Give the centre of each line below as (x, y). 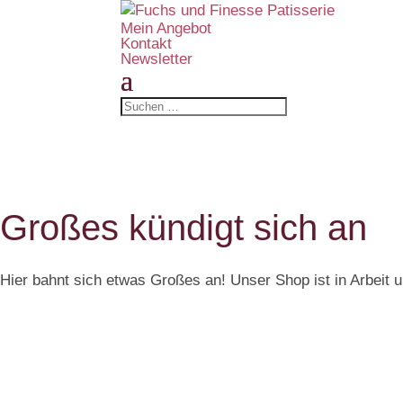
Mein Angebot (166, 28)
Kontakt (147, 44)
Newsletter (157, 59)
